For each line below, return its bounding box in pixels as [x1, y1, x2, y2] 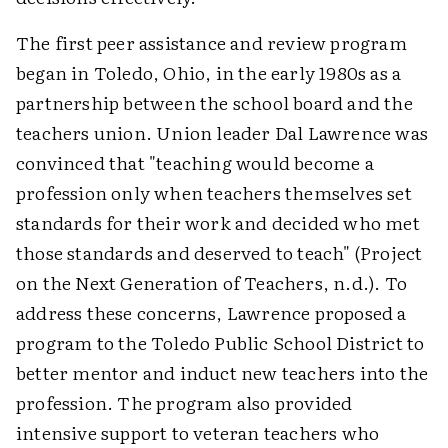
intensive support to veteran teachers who [16, 419, 380, 446]
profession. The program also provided [16, 389, 353, 416]
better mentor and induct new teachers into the [16, 359, 429, 386]
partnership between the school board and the [16, 89, 413, 116]
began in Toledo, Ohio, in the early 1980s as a [16, 59, 402, 86]
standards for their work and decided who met [16, 209, 420, 236]
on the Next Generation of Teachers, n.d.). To [16, 269, 408, 296]
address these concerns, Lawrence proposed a [16, 299, 407, 326]
